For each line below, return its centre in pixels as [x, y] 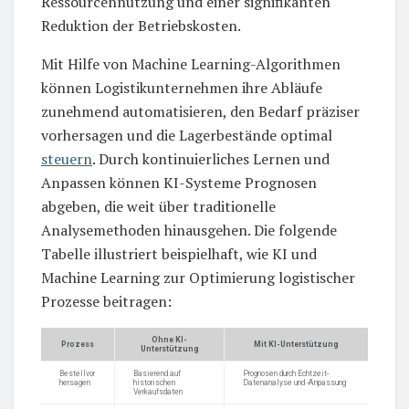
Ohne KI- [169, 340]
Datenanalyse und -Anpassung [294, 383]
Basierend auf [157, 374]
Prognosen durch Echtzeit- [286, 374]
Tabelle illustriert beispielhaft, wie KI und [179, 254]
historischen [154, 383]
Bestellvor [77, 374]
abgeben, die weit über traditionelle [158, 207]
